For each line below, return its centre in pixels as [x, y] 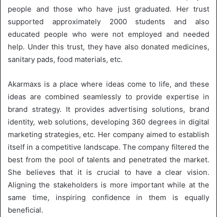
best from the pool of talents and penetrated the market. [108, 159]
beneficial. [25, 210]
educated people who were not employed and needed [108, 34]
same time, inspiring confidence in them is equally [108, 197]
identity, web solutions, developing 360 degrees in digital [108, 122]
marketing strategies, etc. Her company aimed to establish [108, 134]
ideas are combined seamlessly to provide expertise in [108, 96]
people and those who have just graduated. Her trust [108, 9]
